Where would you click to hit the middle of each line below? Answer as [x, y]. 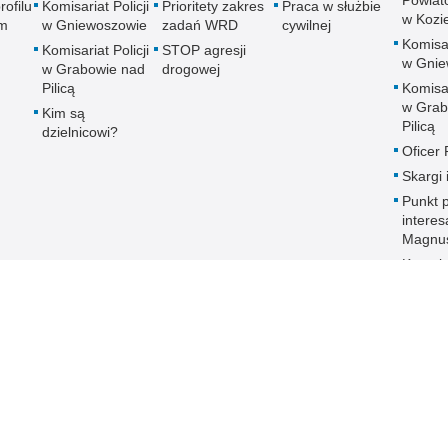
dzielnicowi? [80, 132]
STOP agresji [204, 50]
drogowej [191, 69]
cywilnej [306, 25]
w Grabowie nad [93, 69]
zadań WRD [200, 25]
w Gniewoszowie [94, 25]
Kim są [63, 113]
